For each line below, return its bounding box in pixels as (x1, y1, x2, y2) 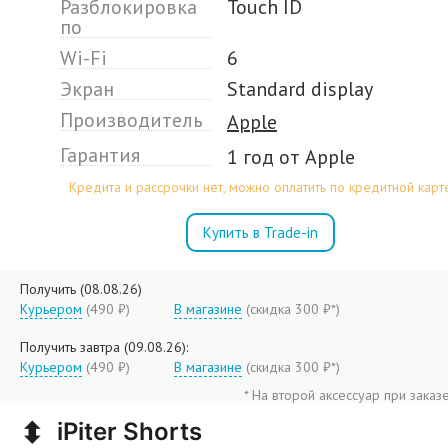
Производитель (60, 107, 203, 133)
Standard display (227, 76, 373, 102)
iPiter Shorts (51, 416, 202, 446)
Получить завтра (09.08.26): (20, 338, 188, 356)
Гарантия (60, 142, 140, 168)
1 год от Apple (227, 144, 355, 170)
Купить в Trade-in (202, 223, 318, 242)
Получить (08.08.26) (20, 280, 142, 298)
